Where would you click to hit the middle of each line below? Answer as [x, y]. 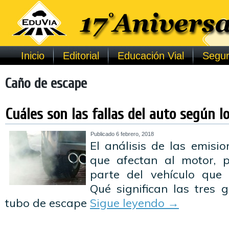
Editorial [81, 56]
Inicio [32, 56]
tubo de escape [48, 203]
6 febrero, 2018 [135, 134]
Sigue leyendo [129, 203]
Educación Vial [151, 56]
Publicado [102, 134]
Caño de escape [46, 83]
